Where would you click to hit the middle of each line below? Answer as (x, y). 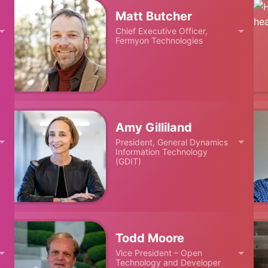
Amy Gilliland (154, 127)
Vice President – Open (159, 253)
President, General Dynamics (172, 142)
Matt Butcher (154, 16)
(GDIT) (129, 161)
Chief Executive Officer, (162, 31)
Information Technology (162, 151)
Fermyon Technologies (159, 41)
